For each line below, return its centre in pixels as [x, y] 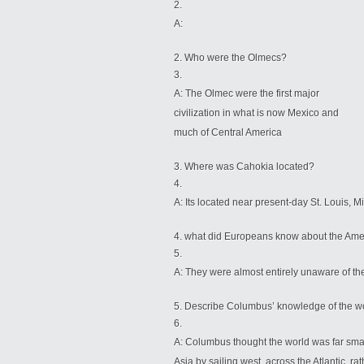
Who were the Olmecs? [236, 58]
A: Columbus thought [221, 342]
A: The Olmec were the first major [247, 93]
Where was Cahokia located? [249, 167]
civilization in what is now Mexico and [256, 113]
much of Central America [228, 132]
